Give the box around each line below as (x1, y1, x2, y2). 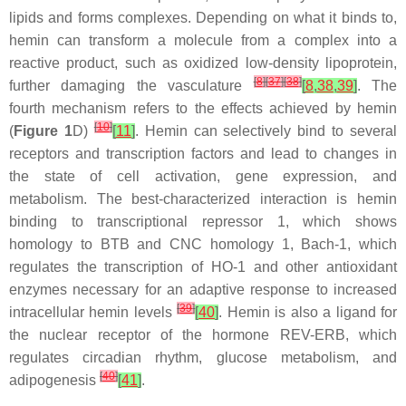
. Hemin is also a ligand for (218, 304, 398, 320)
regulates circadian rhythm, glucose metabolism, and (9, 349, 397, 365)
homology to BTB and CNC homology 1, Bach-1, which (9, 236, 397, 252)
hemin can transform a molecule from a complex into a (9, 32, 397, 48)
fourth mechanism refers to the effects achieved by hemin (9, 100, 397, 116)
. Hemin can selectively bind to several (134, 122, 397, 139)
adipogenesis (9, 372, 100, 388)
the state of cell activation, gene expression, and (9, 168, 397, 184)
